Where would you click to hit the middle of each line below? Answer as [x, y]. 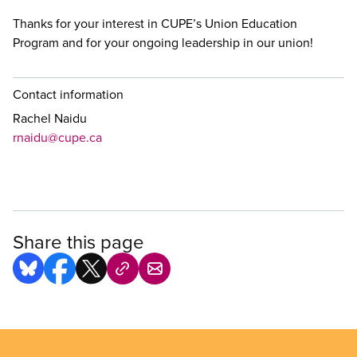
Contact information [68, 94]
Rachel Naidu [50, 118]
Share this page [78, 242]
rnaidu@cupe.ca [57, 137]
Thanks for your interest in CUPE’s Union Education [155, 24]
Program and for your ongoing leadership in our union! [163, 43]
